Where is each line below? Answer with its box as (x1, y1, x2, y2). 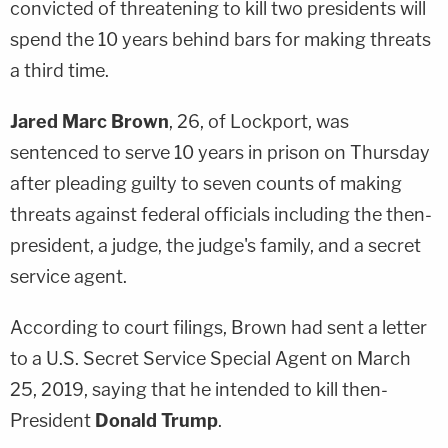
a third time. (10, 59, 109, 81)
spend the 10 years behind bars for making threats (10, 28, 431, 50)
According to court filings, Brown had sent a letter (10, 316, 427, 338)
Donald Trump (95, 409, 218, 431)
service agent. (10, 265, 127, 287)
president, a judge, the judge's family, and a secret (10, 234, 421, 256)
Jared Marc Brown (10, 110, 169, 132)
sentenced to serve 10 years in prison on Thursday (10, 141, 430, 163)
